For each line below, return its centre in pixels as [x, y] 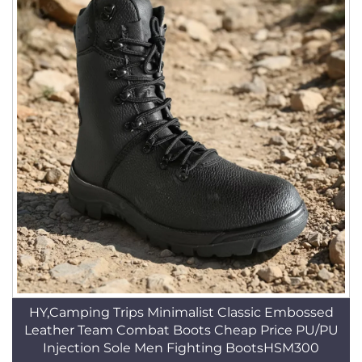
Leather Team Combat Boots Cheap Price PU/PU [181, 330]
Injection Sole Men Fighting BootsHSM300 [181, 348]
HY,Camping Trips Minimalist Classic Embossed [181, 312]
